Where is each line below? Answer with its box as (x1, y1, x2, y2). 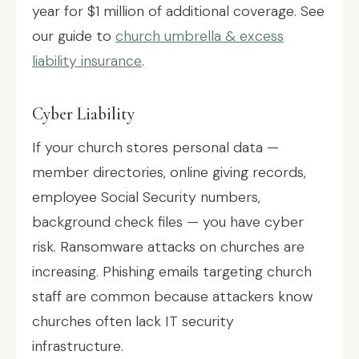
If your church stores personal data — (32, 138, 279, 157)
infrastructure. (32, 337, 123, 356)
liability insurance (32, 51, 142, 71)
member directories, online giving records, (32, 163, 306, 182)
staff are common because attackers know (32, 287, 313, 306)
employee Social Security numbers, (32, 188, 260, 207)
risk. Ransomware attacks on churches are (32, 237, 305, 256)
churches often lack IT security (32, 312, 234, 331)
